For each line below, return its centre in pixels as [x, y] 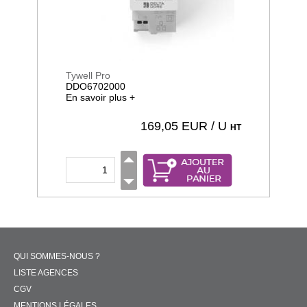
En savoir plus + [100, 97]
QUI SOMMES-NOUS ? [57, 256]
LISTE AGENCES [46, 273]
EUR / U [204, 126]
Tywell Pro [88, 75]
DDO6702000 [96, 86]
